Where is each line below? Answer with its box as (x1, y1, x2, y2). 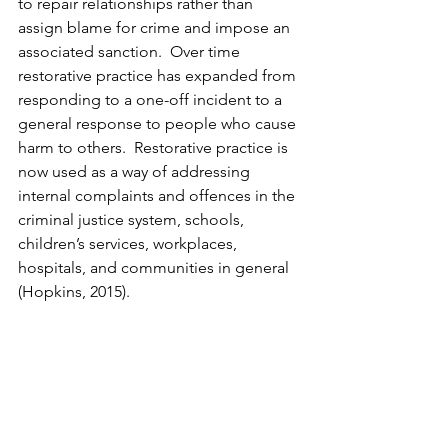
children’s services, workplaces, (18, 233, 241, 253)
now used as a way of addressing (18, 161, 254, 181)
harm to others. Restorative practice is (18, 137, 292, 157)
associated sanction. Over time (18, 41, 244, 61)
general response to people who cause (18, 113, 300, 133)
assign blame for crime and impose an (18, 17, 294, 37)
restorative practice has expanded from (18, 65, 300, 85)
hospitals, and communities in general (18, 257, 293, 277)
